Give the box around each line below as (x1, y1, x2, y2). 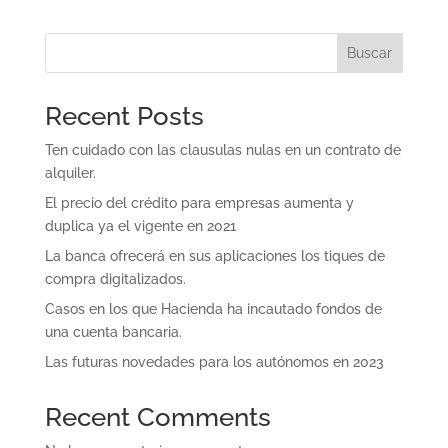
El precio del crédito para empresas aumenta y (44, 195, 354, 211)
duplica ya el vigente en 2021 (44, 218, 236, 234)
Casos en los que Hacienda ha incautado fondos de (44, 301, 382, 317)
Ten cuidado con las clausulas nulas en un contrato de (44, 142, 401, 158)
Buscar (347, 45, 393, 61)
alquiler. (44, 165, 96, 181)
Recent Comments (44, 402, 271, 432)
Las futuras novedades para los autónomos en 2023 (44, 354, 384, 370)
